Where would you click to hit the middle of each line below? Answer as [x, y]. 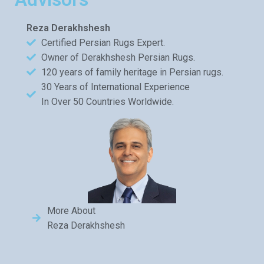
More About [71, 210]
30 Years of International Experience [115, 87]
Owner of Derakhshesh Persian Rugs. [118, 57]
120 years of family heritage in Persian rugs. [132, 72]
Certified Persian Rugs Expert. [103, 42]
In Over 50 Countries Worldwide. [108, 101]
